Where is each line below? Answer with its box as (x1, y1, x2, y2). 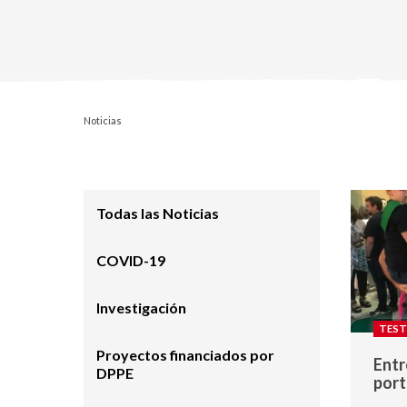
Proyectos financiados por (96, 346, 274, 363)
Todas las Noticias (96, 204, 219, 222)
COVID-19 (96, 252, 165, 269)
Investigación (96, 299, 186, 316)
